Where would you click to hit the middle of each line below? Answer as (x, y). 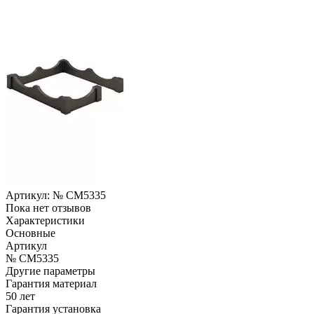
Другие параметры (50, 271)
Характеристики (45, 220)
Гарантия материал (51, 283)
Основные (30, 233)
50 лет (20, 296)
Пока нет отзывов (48, 207)
